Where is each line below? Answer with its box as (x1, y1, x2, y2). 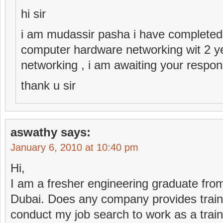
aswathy (10, 125, 57, 139)
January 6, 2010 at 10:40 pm (10, 142, 138, 153)
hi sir (21, 7, 46, 20)
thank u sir (21, 79, 76, 92)
